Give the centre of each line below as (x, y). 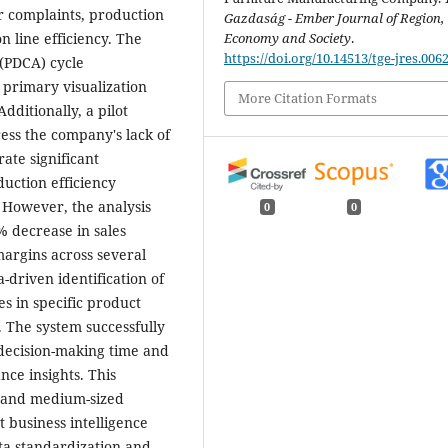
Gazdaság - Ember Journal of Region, (334, 18)
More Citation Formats (308, 98)
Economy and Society (288, 38)
